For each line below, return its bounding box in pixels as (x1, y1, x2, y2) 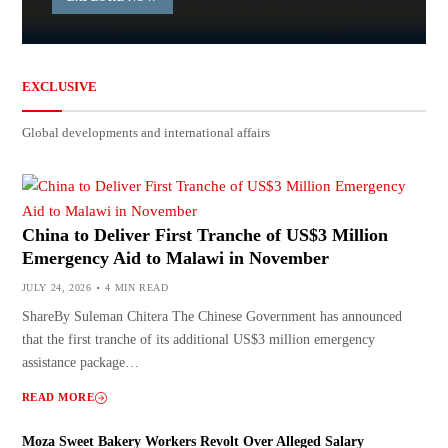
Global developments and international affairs (21, 125, 270, 141)
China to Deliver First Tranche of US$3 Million (21, 225, 388, 246)
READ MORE (21, 391, 95, 404)
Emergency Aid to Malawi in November (21, 248, 329, 269)
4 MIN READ (105, 282, 169, 294)
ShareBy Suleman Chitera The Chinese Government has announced (21, 309, 402, 325)
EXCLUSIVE (21, 79, 97, 95)
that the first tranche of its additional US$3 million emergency (21, 332, 375, 348)
